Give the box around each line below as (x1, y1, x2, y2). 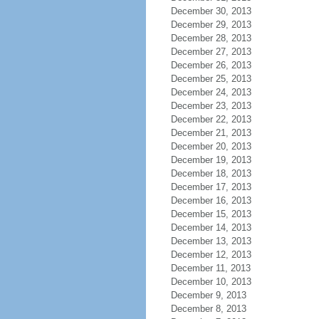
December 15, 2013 (170, 209, 251, 219)
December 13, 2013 (170, 236, 251, 246)
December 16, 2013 (170, 195, 251, 206)
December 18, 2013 (170, 168, 251, 179)
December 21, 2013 (170, 127, 251, 138)
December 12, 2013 (170, 249, 251, 260)
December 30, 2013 (170, 6, 251, 16)
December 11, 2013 (170, 263, 251, 273)
